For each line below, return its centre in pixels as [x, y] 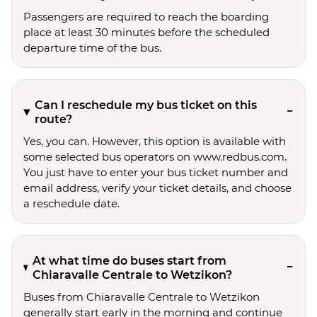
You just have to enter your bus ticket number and [156, 172]
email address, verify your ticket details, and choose [157, 188]
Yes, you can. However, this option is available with [155, 141]
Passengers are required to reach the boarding [146, 17]
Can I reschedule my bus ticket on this [146, 105]
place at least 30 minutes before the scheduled [146, 32]
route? [54, 119]
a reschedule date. [71, 203]
